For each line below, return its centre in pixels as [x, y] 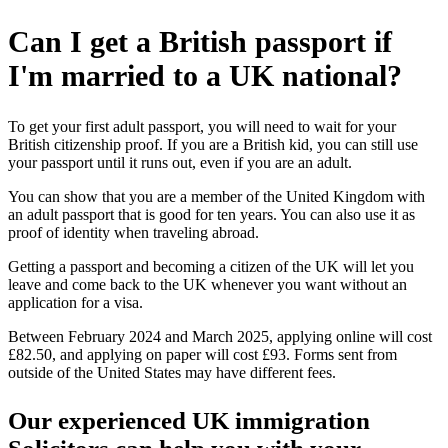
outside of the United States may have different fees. [172, 372]
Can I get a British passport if [200, 41]
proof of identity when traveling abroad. [133, 232]
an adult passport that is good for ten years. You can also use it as [211, 214]
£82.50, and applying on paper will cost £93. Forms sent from [202, 354]
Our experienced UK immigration [189, 420]
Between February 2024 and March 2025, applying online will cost [220, 336]
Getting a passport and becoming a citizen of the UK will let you [211, 266]
